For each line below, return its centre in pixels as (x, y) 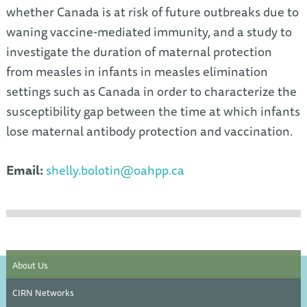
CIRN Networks (43, 293)
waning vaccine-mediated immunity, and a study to (149, 32)
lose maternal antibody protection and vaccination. (149, 131)
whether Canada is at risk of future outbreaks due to (152, 12)
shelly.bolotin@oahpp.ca (115, 170)
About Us (30, 265)
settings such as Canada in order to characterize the (151, 91)
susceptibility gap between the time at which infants (153, 111)
